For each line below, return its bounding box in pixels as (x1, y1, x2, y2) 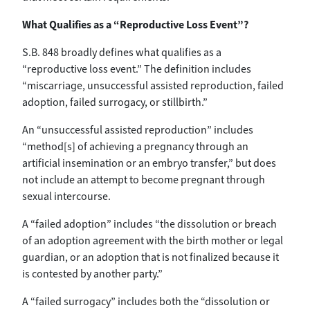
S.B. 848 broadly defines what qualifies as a (22, 44, 221, 60)
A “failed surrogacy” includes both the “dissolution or (22, 293, 270, 309)
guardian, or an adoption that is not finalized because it (22, 249, 279, 264)
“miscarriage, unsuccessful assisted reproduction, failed (22, 77, 284, 93)
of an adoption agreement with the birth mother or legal (22, 232, 283, 248)
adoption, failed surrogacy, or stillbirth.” (22, 94, 208, 109)
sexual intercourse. (22, 188, 111, 203)
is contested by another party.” (22, 266, 163, 281)
